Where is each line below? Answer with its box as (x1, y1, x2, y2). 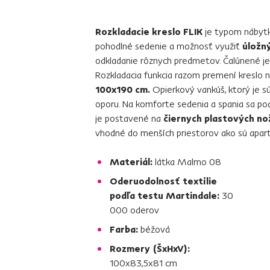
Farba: (110, 222, 140, 235)
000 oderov (110, 203, 159, 216)
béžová (140, 222, 170, 235)
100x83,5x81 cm (110, 256, 177, 269)
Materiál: (110, 155, 155, 168)
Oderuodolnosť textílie (110, 174, 217, 187)
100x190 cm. (95, 83, 150, 95)
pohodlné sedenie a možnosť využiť (95, 39, 242, 52)
